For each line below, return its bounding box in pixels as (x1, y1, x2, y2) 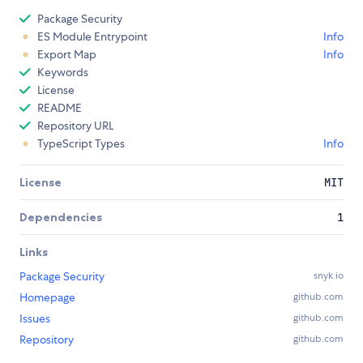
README (37, 100, 82, 116)
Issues (19, 311, 50, 327)
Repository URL (37, 118, 113, 134)
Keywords (37, 65, 88, 80)
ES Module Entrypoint (37, 29, 147, 45)
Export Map (37, 47, 96, 62)
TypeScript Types (37, 136, 125, 152)
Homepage (19, 290, 75, 305)
